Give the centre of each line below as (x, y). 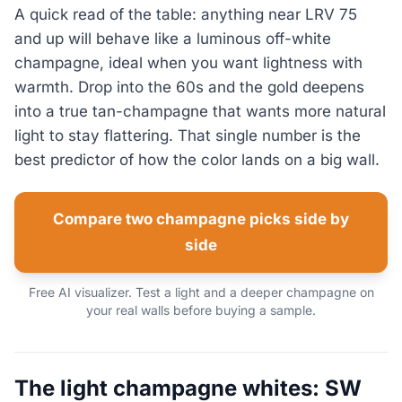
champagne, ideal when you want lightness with (188, 63)
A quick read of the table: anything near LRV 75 (186, 15)
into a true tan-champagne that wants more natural (200, 112)
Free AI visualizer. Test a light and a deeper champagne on (201, 292)
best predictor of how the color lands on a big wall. (197, 160)
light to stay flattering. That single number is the (188, 136)
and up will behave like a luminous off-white (173, 39)
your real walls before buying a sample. (201, 310)
